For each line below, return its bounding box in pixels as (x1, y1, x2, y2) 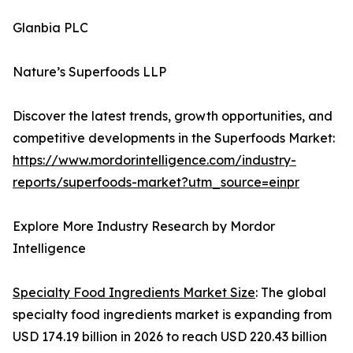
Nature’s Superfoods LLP (13, 64, 166, 80)
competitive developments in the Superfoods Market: (13, 130, 335, 147)
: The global (255, 284, 326, 301)
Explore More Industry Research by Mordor (13, 218, 275, 235)
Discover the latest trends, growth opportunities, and (13, 108, 333, 124)
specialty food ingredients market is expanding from (13, 307, 332, 323)
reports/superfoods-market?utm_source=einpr (13, 174, 299, 191)
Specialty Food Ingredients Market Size (13, 284, 255, 301)
